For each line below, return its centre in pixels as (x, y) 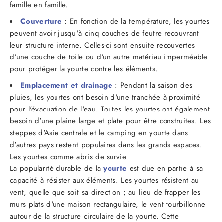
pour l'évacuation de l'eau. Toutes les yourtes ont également (110, 109)
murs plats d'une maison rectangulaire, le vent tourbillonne (108, 204)
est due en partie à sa (165, 168)
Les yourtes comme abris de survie (68, 156)
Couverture (41, 21)
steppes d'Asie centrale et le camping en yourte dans (99, 133)
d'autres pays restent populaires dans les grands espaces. (106, 144)
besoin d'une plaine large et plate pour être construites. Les (111, 121)
